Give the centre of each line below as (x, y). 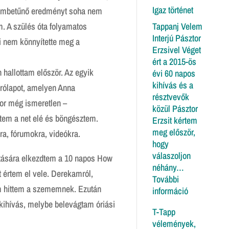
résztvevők (170, 97)
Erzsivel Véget (176, 50)
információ (170, 191)
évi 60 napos (174, 73)
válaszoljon (171, 155)
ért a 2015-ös (174, 61)
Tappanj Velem (177, 26)
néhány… (168, 167)
